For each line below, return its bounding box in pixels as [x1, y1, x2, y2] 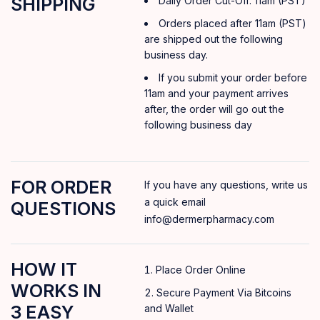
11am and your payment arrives [144, 86, 289, 99]
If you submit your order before [159, 71, 307, 84]
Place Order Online [156, 263, 246, 276]
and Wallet [144, 301, 194, 314]
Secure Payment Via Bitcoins [156, 286, 291, 299]
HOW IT [11, 258, 77, 280]
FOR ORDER [11, 176, 111, 198]
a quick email [144, 195, 206, 208]
